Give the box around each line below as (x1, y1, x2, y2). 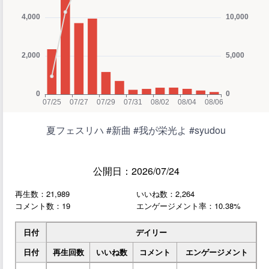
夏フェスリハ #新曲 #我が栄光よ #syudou (46, 123, 226, 138)
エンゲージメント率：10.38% (136, 200, 241, 212)
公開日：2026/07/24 (92, 164, 180, 178)
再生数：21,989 (15, 188, 70, 200)
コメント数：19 (15, 200, 70, 212)
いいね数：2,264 (136, 188, 195, 200)
